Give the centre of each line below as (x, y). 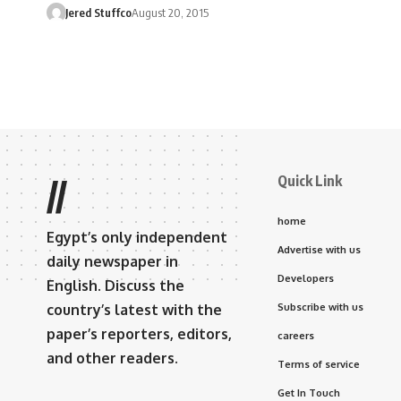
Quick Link (310, 181)
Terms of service (319, 364)
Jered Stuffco (98, 13)
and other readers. (112, 358)
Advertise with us (319, 250)
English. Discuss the (115, 286)
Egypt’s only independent (137, 237)
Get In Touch (309, 393)
